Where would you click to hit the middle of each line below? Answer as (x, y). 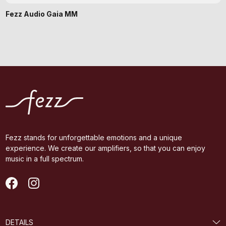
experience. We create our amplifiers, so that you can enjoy (105, 148)
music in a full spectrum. (44, 159)
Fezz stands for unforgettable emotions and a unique (94, 138)
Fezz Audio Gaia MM (41, 14)
